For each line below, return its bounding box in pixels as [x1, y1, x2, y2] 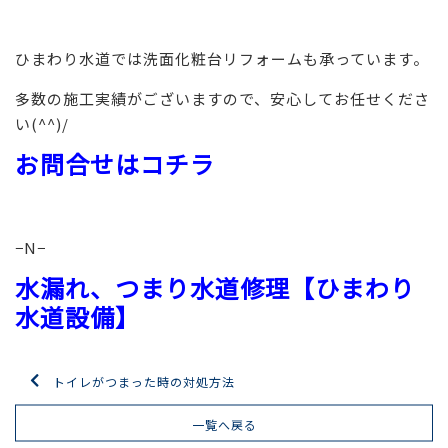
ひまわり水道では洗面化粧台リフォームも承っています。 [15, 47, 429, 69]
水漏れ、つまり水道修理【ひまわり [15, 269, 415, 305]
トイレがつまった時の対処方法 [52, 372, 235, 390]
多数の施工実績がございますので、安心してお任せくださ [15, 87, 430, 109]
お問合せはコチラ [15, 145, 215, 181]
